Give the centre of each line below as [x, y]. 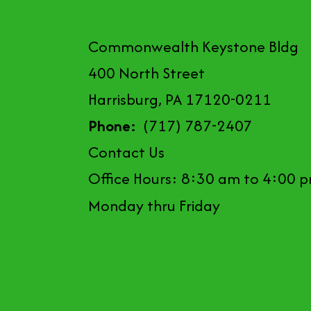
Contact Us [126, 152]
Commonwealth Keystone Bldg [193, 47]
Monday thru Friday [154, 206]
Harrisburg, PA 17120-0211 [180, 100]
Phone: [112, 126]
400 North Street [146, 73]
